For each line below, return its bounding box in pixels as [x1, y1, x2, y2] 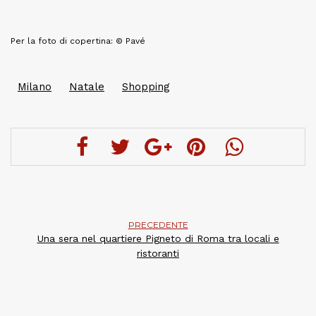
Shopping [122, 80, 170, 94]
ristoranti [137, 248, 179, 260]
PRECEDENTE [128, 219, 188, 231]
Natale [69, 80, 104, 94]
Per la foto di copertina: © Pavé [11, 36, 145, 47]
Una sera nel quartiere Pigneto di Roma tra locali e [37, 233, 279, 245]
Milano [18, 80, 51, 94]
